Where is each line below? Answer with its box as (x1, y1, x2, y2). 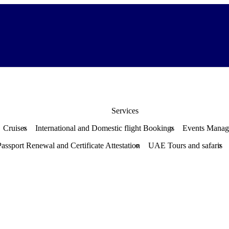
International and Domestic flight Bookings (35, 124, 174, 133)
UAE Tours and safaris (148, 141, 222, 150)
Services (111, 106, 139, 116)
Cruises (3, 124, 27, 133)
